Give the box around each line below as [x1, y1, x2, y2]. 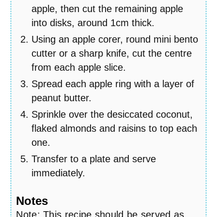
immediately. [31, 168, 86, 179]
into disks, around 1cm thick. [31, 17, 155, 29]
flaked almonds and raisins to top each [31, 123, 198, 134]
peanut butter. [31, 93, 92, 104]
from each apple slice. [31, 62, 126, 73]
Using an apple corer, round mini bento [31, 34, 199, 45]
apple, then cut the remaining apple [31, 3, 184, 15]
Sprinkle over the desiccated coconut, [31, 109, 193, 120]
